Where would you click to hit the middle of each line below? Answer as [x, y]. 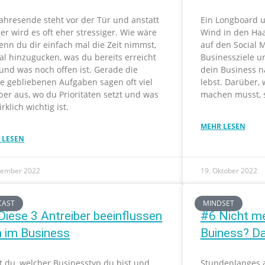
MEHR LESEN [223, 126]
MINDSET [219, 203]
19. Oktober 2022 [229, 171]
